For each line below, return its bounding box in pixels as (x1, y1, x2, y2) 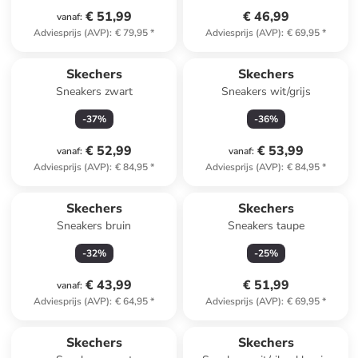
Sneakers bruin (57, 218, 132, 233)
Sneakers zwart (55, 84, 133, 99)
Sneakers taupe (227, 218, 304, 233)
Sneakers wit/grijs (221, 84, 311, 99)
